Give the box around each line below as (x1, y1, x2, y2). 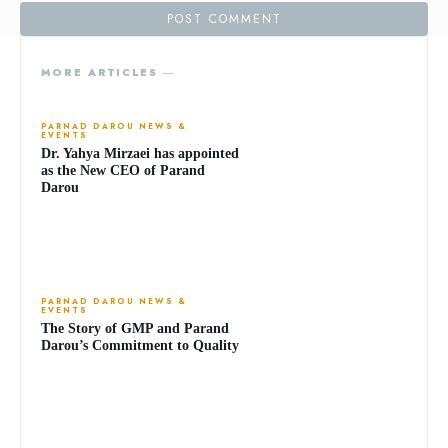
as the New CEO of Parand (41, 162, 205, 178)
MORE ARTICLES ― (41, 64, 175, 80)
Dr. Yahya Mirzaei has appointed (41, 145, 239, 161)
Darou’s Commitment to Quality (41, 337, 239, 353)
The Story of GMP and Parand (41, 320, 229, 336)
